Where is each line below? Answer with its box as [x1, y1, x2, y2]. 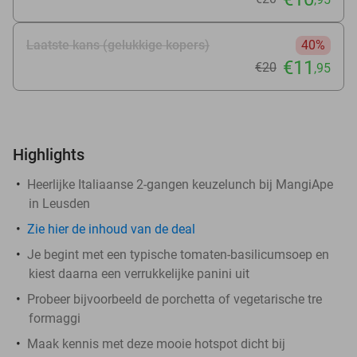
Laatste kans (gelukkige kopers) [26, 37, 210, 53]
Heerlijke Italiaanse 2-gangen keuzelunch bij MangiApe [27, 176, 333, 192]
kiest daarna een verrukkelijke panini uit [29, 265, 249, 281]
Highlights [13, 144, 84, 164]
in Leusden [29, 195, 90, 211]
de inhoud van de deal [69, 221, 195, 237]
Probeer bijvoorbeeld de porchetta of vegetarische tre [27, 291, 322, 307]
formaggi [29, 310, 80, 326]
